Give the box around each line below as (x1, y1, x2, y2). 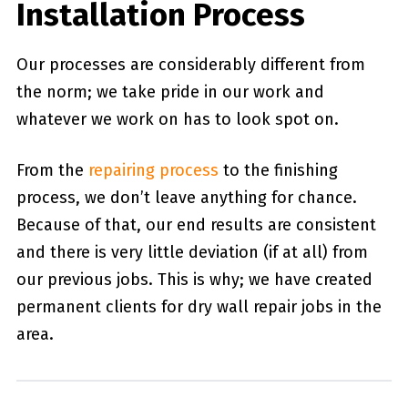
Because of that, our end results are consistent (15, 215, 376, 236)
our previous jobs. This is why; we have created (15, 270, 372, 291)
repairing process (87, 160, 219, 181)
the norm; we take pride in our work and (15, 82, 324, 103)
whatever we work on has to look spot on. (15, 109, 339, 130)
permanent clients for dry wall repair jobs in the (15, 297, 382, 318)
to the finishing (218, 160, 338, 181)
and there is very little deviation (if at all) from (15, 242, 368, 263)
